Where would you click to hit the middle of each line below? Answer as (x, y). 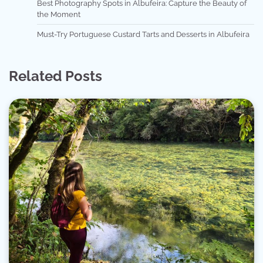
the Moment (59, 15)
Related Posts (55, 76)
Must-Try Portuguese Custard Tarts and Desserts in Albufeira (143, 35)
